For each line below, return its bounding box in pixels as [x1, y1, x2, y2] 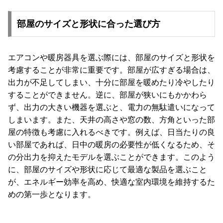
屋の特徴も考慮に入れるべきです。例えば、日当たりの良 [8, 128, 215, 137]
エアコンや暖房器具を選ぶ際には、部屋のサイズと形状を [8, 53, 215, 62]
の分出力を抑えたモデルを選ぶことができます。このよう [8, 153, 215, 162]
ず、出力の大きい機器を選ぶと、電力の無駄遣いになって [8, 103, 215, 112]
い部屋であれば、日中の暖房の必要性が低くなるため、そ [8, 140, 215, 149]
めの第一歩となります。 [8, 190, 96, 199]
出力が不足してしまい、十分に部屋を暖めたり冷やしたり [8, 78, 215, 87]
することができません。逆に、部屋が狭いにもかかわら [8, 91, 207, 100]
